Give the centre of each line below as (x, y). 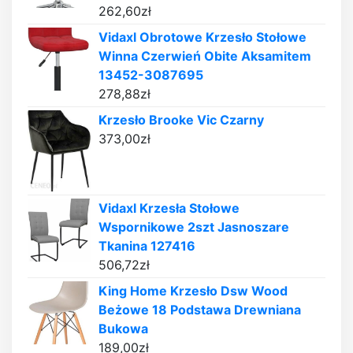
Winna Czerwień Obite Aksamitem (205, 56)
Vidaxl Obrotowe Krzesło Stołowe (203, 37)
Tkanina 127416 (147, 246)
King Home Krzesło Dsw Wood (193, 291)
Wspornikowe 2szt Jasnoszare (194, 227)
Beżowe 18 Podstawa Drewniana (200, 310)
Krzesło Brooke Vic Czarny (181, 119)
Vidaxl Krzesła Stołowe (169, 208)
